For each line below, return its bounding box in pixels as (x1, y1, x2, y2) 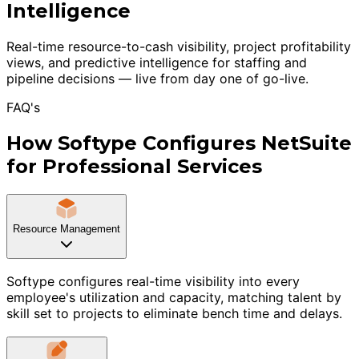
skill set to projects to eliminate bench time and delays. (6, 305, 342, 322)
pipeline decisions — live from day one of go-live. (6, 70, 309, 87)
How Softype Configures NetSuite (6, 131, 352, 155)
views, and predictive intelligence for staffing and (6, 54, 307, 71)
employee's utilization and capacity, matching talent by (6, 289, 341, 306)
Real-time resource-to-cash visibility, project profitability (6, 38, 351, 54)
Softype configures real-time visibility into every (6, 273, 300, 290)
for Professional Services (6, 154, 262, 178)
